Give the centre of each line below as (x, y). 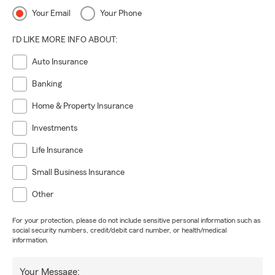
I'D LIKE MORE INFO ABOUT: (65, 40)
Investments (55, 128)
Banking (47, 84)
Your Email (51, 14)
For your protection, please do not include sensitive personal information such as (137, 220)
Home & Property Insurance (83, 106)
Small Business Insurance (78, 172)
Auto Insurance (60, 62)
